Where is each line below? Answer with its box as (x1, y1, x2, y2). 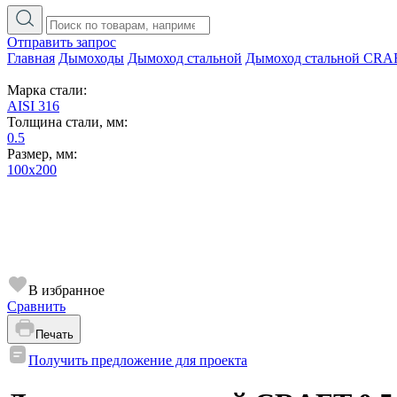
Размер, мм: (7, 146, 77, 161)
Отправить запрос (7, 35, 116, 50)
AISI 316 (7, 98, 59, 113)
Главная (7, 51, 55, 66)
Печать (35, 328, 74, 341)
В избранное (28, 283, 105, 298)
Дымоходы (58, 51, 124, 66)
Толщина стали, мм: (7, 114, 128, 129)
